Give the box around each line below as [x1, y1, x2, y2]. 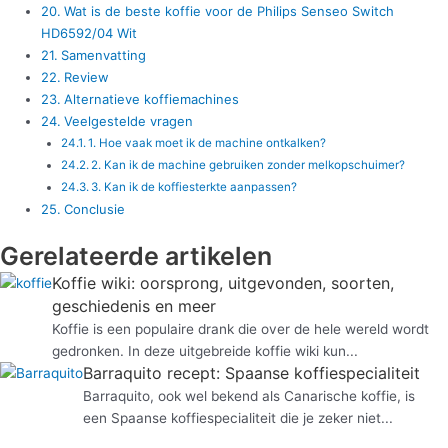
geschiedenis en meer [52, 296, 216, 317]
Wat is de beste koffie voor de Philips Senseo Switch [63, 2, 394, 19]
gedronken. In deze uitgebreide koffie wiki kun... [52, 343, 358, 360]
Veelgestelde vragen [63, 112, 193, 129]
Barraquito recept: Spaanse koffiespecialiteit [83, 363, 420, 384]
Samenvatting [60, 46, 146, 63]
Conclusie [63, 200, 125, 217]
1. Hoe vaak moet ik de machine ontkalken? [87, 135, 326, 150]
